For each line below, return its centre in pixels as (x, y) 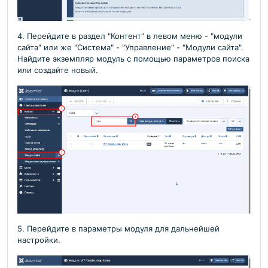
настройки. (39, 240)
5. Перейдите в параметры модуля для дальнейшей (118, 229)
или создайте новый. (58, 71)
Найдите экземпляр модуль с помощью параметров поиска (133, 59)
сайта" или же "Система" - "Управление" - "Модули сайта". (130, 48)
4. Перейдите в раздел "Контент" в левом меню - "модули (130, 36)
